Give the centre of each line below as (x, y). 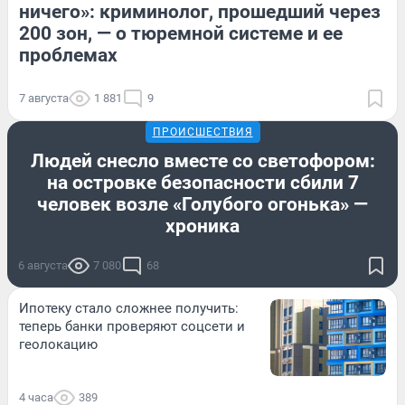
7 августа (44, 98)
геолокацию (58, 344)
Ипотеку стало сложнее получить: (129, 308)
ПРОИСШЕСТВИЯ (202, 132)
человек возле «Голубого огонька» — (202, 204)
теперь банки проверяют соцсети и (132, 326)
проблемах (68, 55)
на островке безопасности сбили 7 (202, 182)
